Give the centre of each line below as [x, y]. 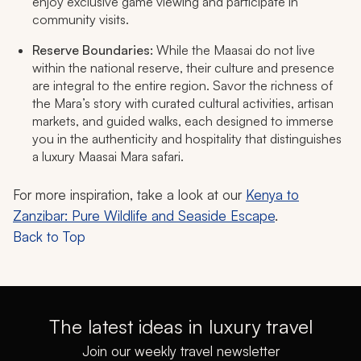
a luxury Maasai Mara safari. [108, 157]
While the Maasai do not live [234, 50]
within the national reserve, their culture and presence [183, 68]
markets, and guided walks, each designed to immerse [183, 121]
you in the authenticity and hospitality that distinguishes [187, 139]
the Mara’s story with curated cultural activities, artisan [183, 104]
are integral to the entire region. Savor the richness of [183, 86]
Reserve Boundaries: [93, 50]
